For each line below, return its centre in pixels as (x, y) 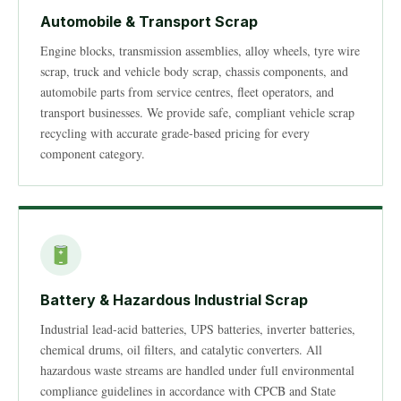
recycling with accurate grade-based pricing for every (175, 133)
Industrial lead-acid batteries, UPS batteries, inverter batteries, (198, 329)
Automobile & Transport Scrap (149, 21)
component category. (93, 154)
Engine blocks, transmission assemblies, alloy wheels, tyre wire (200, 51)
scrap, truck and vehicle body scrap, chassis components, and (194, 71)
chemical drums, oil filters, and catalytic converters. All (181, 350)
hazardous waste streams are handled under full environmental (197, 370)
